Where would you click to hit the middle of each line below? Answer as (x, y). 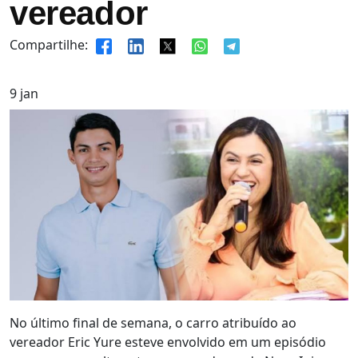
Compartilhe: (49, 45)
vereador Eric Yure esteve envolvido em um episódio (168, 342)
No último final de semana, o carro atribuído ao (153, 322)
